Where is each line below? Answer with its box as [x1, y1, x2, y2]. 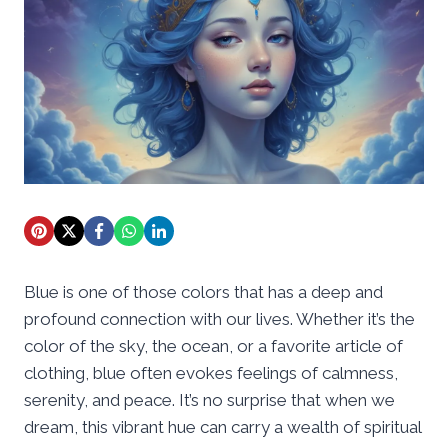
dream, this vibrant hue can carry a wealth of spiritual [24, 416, 421, 437]
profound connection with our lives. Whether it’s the [24, 308, 415, 329]
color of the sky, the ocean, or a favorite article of [24, 335, 403, 356]
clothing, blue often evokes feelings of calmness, [24, 362, 398, 383]
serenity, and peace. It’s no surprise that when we [24, 389, 395, 410]
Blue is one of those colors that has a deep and [24, 281, 383, 302]
